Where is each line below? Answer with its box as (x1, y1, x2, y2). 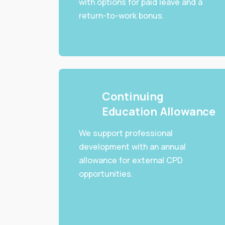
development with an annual (79, 141, 186, 153)
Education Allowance (101, 104, 215, 120)
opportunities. (79, 168, 133, 180)
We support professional (79, 128, 173, 139)
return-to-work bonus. (79, 10, 164, 22)
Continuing (101, 89, 164, 104)
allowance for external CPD (79, 155, 183, 166)
